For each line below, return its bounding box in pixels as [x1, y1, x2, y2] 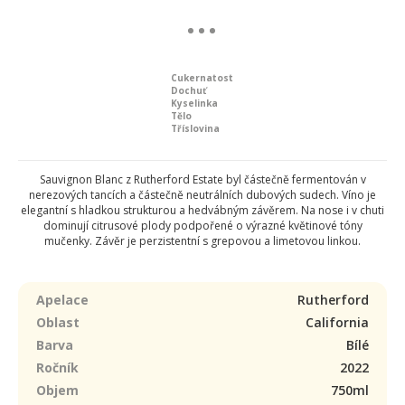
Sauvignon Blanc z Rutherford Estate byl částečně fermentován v [39, 172, 366, 187]
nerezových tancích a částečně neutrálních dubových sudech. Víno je [29, 187, 376, 202]
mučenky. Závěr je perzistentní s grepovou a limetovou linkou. [44, 233, 361, 249]
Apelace [36, 291, 89, 308]
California [306, 314, 369, 331]
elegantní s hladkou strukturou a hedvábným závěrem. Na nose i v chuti [21, 202, 384, 218]
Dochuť [171, 84, 206, 97]
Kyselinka [171, 97, 218, 109]
